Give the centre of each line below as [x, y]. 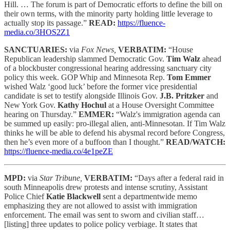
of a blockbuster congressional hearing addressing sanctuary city [108, 68]
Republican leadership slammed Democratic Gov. [85, 59]
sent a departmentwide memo [149, 196]
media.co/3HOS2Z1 [37, 32]
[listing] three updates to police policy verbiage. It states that [101, 224]
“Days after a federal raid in [179, 178]
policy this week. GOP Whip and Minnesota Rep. [85, 77]
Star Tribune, [62, 178]
